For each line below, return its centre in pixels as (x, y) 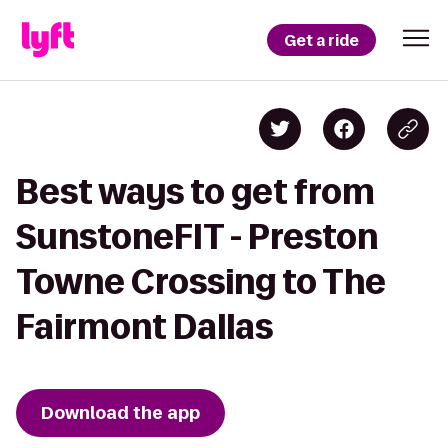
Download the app (120, 413)
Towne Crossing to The (201, 281)
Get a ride (321, 40)
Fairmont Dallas (144, 326)
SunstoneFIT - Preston (197, 236)
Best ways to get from (195, 191)
